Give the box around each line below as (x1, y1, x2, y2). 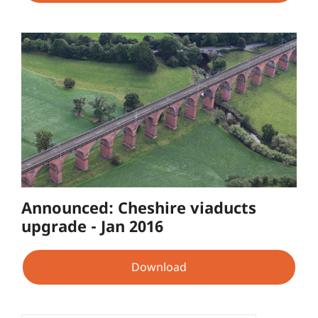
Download (131, 258, 187, 275)
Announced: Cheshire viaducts (21, 197, 256, 219)
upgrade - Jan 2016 (21, 215, 163, 237)
